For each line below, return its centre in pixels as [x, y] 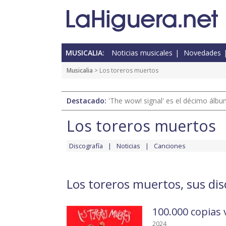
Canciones [170, 146]
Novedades [202, 53]
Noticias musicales [142, 53]
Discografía [86, 146]
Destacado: [88, 101]
